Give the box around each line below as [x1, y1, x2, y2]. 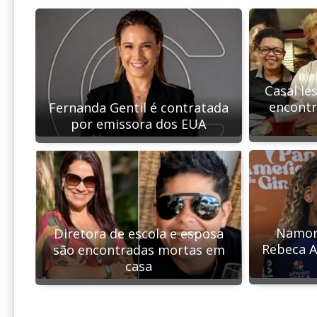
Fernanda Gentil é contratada [49, 98, 229, 116]
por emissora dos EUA [71, 115, 207, 132]
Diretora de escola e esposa [54, 224, 224, 242]
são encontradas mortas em [52, 241, 225, 258]
